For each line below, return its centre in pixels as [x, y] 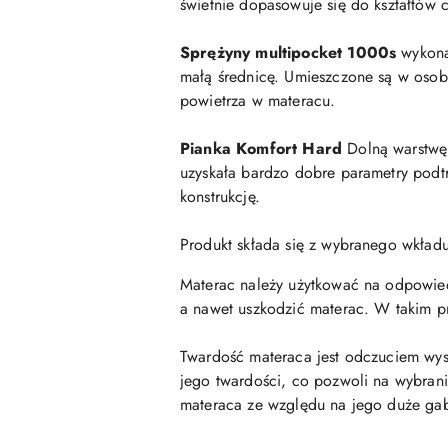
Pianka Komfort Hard [261, 148]
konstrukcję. [220, 196]
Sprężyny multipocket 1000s [288, 52]
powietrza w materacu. [258, 100]
